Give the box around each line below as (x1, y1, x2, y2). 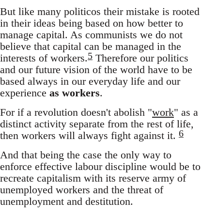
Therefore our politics (93, 51, 188, 64)
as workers (49, 86, 100, 99)
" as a (174, 106, 198, 118)
